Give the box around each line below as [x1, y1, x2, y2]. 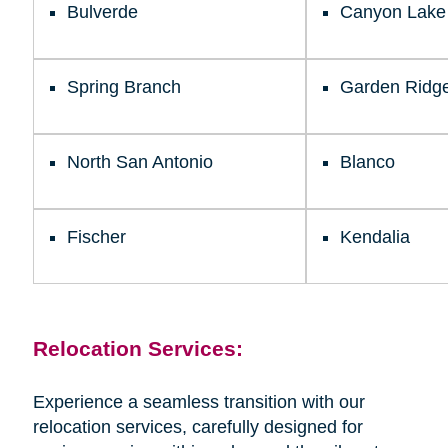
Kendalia [339, 226, 410, 247]
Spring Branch [66, 76, 181, 97]
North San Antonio [66, 151, 213, 172]
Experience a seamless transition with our [32, 391, 365, 412]
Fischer [66, 226, 126, 247]
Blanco [339, 151, 395, 172]
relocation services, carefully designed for [32, 416, 363, 437]
